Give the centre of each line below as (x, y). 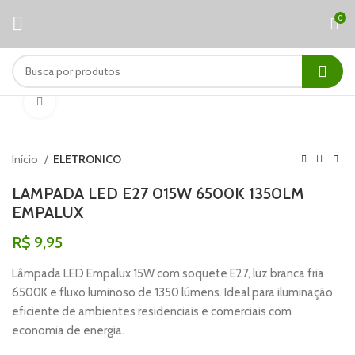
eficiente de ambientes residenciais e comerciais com (152, 311)
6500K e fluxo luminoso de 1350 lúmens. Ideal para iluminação (172, 292)
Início (26, 159)
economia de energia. (68, 330)
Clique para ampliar (100, 102)
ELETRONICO (87, 159)
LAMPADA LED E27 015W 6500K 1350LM (158, 193)
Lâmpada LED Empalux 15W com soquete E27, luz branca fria (168, 273)
